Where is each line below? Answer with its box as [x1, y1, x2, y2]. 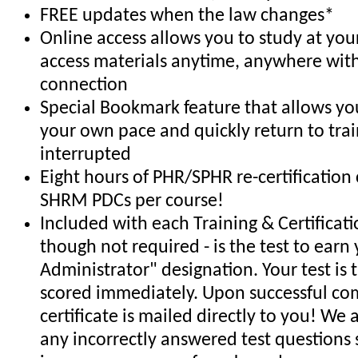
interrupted [40, 145, 131, 165]
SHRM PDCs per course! [40, 192, 224, 212]
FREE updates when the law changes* [40, 6, 334, 26]
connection [40, 76, 128, 96]
